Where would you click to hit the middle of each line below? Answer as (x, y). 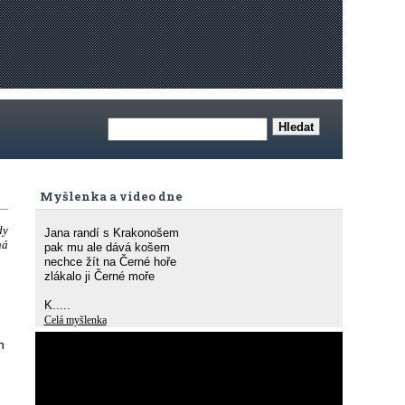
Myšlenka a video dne (111, 196)
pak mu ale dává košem (107, 247)
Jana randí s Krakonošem (111, 233)
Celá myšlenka (75, 320)
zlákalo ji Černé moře (99, 276)
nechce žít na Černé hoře (110, 262)
